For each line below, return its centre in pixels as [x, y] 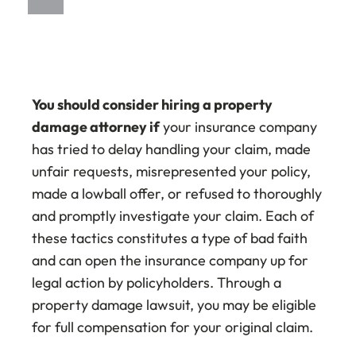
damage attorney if [96, 127]
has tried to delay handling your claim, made [171, 149]
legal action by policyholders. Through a [157, 283]
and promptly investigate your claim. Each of [173, 216]
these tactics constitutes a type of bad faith [170, 238]
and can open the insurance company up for [170, 261]
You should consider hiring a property [152, 105]
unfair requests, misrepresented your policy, [171, 172]
